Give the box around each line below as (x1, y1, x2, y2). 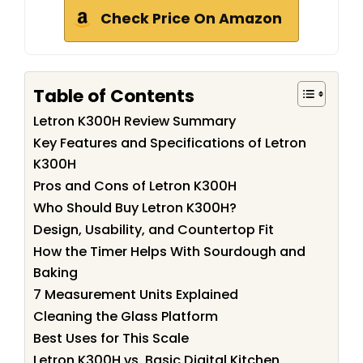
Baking (33, 263, 78, 283)
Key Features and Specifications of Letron (33, 134, 306, 153)
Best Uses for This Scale (33, 329, 189, 348)
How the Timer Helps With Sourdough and (33, 242, 305, 262)
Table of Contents (33, 83, 194, 109)
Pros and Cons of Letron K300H (33, 177, 237, 196)
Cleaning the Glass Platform (33, 307, 218, 327)
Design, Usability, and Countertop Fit (33, 220, 274, 240)
